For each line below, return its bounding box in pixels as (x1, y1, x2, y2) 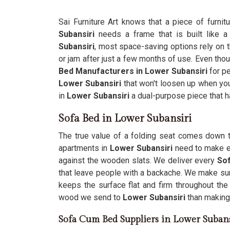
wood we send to (59, 193, 123, 202)
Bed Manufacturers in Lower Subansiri (59, 66, 208, 76)
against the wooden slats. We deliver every (59, 156, 217, 165)
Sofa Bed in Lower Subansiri (59, 112, 191, 125)
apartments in (59, 143, 108, 153)
